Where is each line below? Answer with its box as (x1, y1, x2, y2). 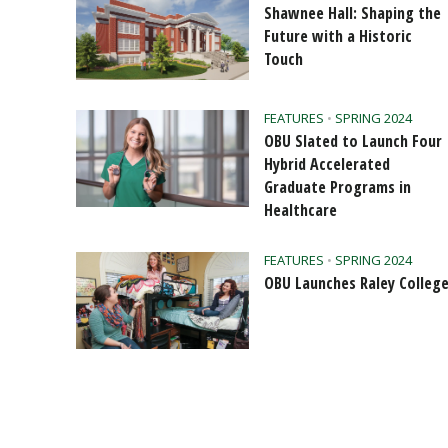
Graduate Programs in (264, 175, 412, 198)
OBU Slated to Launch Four (264, 129, 443, 152)
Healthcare (264, 198, 338, 221)
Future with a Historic (264, 24, 413, 47)
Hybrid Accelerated (264, 152, 391, 175)
